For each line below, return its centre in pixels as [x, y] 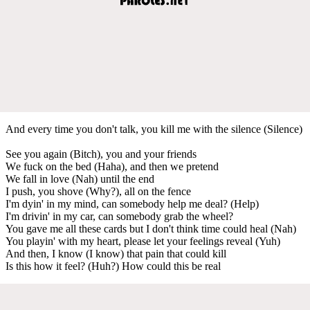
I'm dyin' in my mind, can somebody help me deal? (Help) [132, 203]
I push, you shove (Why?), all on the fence [98, 191]
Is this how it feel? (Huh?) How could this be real [113, 266]
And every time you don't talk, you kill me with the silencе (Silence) [154, 129]
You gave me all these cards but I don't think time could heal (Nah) [151, 228]
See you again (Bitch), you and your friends [101, 154]
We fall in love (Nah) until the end [80, 179]
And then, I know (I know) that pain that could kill [116, 253]
